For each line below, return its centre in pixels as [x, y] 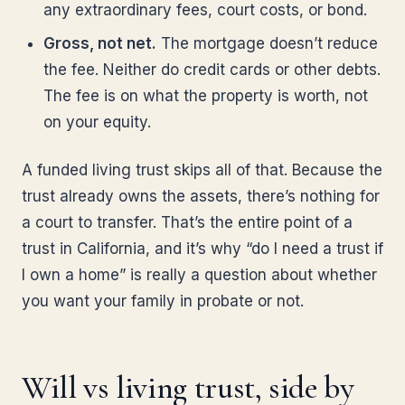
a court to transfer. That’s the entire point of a [187, 222]
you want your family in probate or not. [163, 301]
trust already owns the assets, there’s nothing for [201, 196]
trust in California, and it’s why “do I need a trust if [202, 249]
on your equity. [97, 122]
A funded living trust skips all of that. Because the [202, 170]
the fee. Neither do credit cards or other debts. [212, 70]
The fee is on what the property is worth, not [206, 96]
